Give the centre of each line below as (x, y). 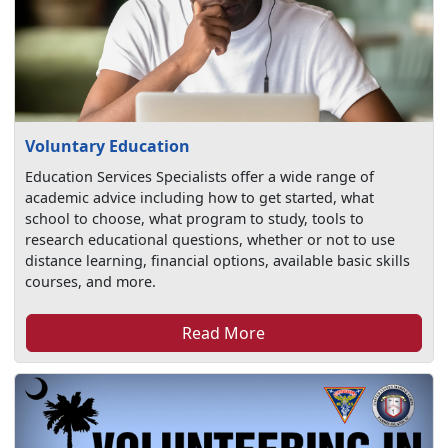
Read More (224, 332)
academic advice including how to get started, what (200, 197)
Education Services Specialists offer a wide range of (200, 176)
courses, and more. (91, 281)
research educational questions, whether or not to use (210, 239)
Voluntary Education (108, 145)
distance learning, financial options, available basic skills (218, 260)
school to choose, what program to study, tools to (195, 218)
